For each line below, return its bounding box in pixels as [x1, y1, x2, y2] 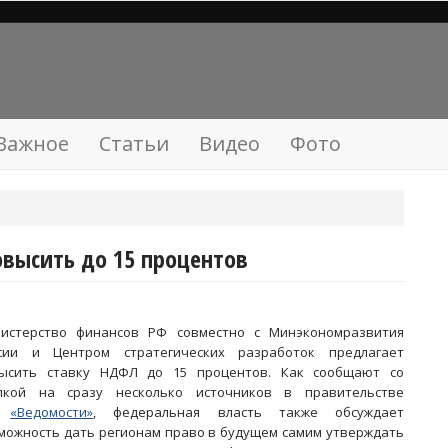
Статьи [99, 130, 169, 157]
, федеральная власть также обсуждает [93, 403, 405, 421]
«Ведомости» [10, 403, 94, 421]
